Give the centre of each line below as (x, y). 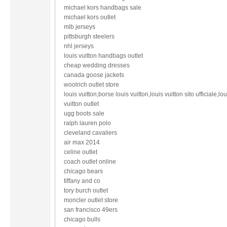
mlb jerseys (80, 27)
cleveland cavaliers (90, 133)
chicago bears (83, 171)
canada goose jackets (94, 75)
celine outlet (81, 152)
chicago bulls (82, 219)
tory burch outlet (86, 190)
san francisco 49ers (91, 210)
